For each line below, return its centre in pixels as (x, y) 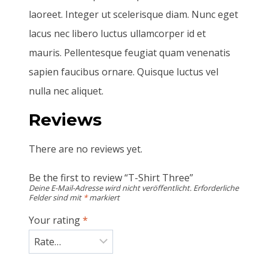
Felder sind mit (56, 198)
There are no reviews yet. (86, 149)
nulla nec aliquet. (66, 91)
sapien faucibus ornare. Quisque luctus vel (124, 71)
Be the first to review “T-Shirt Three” (111, 177)
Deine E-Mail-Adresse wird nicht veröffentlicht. (110, 188)
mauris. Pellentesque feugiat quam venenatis (130, 52)
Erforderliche (216, 188)
